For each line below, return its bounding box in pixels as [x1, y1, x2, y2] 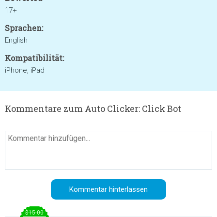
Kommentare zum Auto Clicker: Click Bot [5, 103, 181, 114]
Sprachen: [5, 23, 43, 33]
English [5, 36, 28, 45]
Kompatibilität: [5, 53, 64, 63]
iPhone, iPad [5, 66, 45, 75]
